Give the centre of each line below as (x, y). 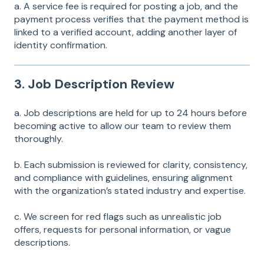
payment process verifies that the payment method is (131, 19)
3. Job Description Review (94, 84)
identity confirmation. (61, 45)
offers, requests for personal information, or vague (123, 230)
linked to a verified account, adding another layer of (126, 32)
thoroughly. (39, 139)
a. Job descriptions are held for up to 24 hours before (131, 113)
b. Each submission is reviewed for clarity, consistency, (131, 165)
